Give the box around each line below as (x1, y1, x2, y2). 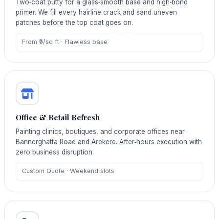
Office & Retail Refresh (16, 112, 100, 123)
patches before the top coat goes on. (16, 18, 133, 26)
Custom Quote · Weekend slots (22, 167, 114, 175)
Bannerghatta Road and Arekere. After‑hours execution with (16, 137, 202, 146)
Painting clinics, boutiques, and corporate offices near (16, 127, 185, 135)
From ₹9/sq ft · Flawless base (22, 38, 108, 45)
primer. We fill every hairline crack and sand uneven (16, 8, 177, 16)
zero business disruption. (16, 148, 94, 156)
